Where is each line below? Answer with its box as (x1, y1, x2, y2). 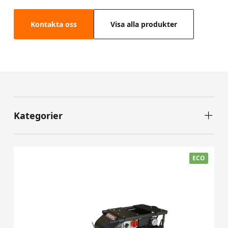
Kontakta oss (30, 19, 77, 29)
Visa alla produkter (110, 19, 177, 29)
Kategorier (13, 109, 63, 122)
